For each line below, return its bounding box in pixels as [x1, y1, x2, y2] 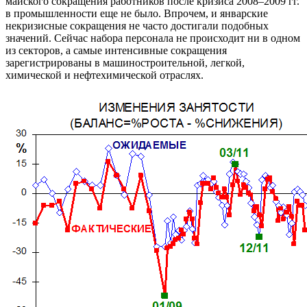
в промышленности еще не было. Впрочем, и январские [5, 7, 268, 19]
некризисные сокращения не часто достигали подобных [5, 19, 269, 32]
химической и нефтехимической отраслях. [5, 69, 204, 81]
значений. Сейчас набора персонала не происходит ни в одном [5, 32, 300, 44]
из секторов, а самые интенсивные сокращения [5, 44, 227, 56]
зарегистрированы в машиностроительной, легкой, [5, 56, 245, 69]
